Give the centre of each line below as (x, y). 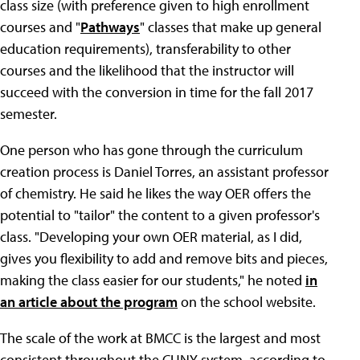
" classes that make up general (231, 27)
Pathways (110, 27)
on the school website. (247, 302)
